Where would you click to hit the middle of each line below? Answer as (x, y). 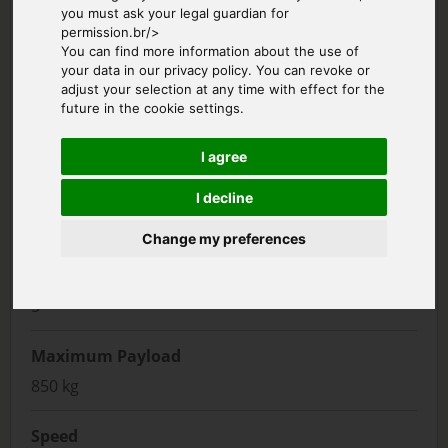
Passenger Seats (95, 276)
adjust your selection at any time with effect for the (223, 88)
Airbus (55, 226)
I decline (224, 197)
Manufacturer (87, 196)
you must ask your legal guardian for (175, 12)
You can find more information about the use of (210, 50)
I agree (224, 156)
